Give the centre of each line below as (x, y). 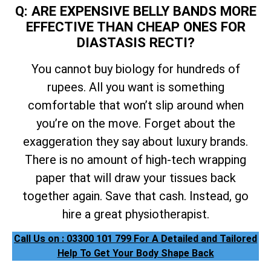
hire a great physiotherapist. (135, 214)
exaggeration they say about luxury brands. (135, 141)
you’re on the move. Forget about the (135, 123)
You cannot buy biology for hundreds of (135, 69)
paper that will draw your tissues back (135, 178)
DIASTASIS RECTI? (135, 42)
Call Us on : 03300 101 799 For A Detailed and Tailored (135, 239)
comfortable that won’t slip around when (135, 105)
